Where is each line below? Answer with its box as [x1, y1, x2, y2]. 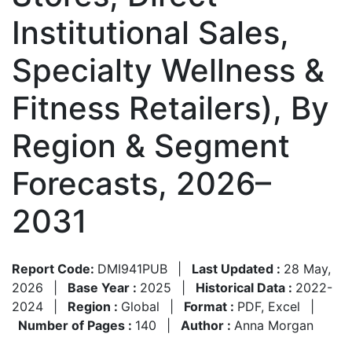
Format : [184, 298, 237, 314]
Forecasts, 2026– [12, 163, 271, 203]
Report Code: [12, 260, 97, 277]
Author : [181, 317, 234, 333]
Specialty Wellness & [12, 50, 324, 90]
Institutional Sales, [12, 13, 289, 52]
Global [121, 298, 159, 314]
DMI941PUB [97, 260, 167, 277]
